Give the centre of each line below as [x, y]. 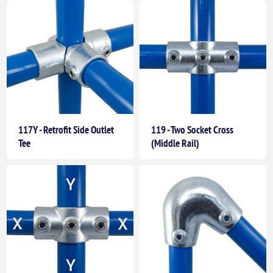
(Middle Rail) [175, 144]
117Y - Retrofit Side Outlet [66, 130]
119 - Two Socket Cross [192, 130]
